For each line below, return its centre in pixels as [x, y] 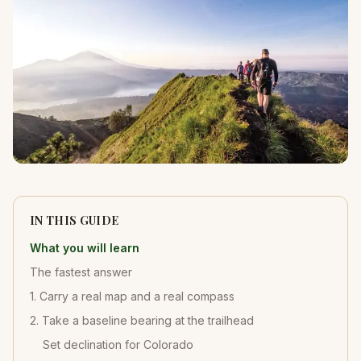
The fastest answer [81, 272]
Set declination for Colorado [118, 344]
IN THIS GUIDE [75, 220]
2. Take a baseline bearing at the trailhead [142, 320]
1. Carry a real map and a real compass [132, 296]
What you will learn [85, 248]
